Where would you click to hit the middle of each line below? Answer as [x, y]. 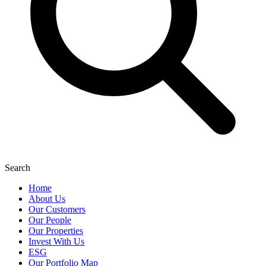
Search [18, 168]
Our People [50, 220]
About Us [47, 199]
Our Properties [56, 231]
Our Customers [57, 210]
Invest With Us [56, 242]
